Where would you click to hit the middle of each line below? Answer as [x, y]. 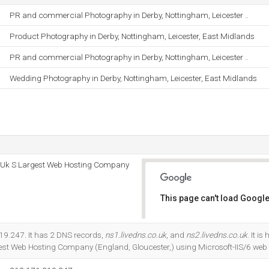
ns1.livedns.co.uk [136, 235]
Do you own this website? [211, 229]
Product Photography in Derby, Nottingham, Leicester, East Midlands [132, 36]
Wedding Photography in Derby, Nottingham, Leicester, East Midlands [133, 78]
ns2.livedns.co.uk [217, 235]
